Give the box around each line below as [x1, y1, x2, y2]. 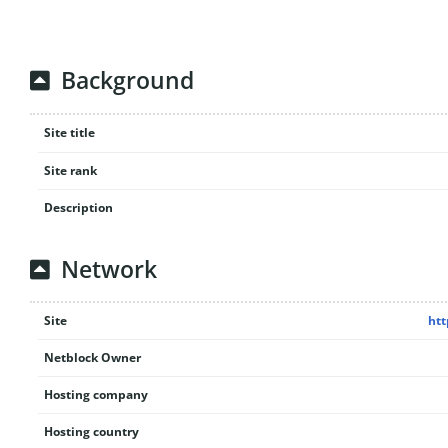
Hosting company [43, 386, 148, 403]
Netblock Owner [43, 349, 141, 366]
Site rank [43, 161, 97, 179]
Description [43, 198, 113, 216]
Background [61, 65, 195, 97]
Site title [43, 123, 95, 141]
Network [61, 253, 158, 285]
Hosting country [43, 423, 139, 440]
